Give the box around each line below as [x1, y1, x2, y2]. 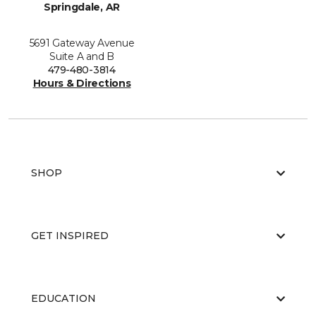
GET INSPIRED [31, 229, 109, 243]
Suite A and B [49, 50, 114, 63]
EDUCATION [31, 292, 96, 305]
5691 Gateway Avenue [29, 37, 135, 50]
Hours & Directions [32, 77, 131, 90]
